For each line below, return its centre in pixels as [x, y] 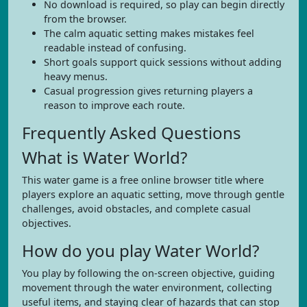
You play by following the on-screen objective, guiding [148, 273]
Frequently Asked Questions [132, 133]
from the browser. [85, 19]
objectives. [47, 223]
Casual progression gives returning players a [148, 91]
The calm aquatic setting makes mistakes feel [149, 33]
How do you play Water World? [140, 250]
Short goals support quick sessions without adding [163, 62]
